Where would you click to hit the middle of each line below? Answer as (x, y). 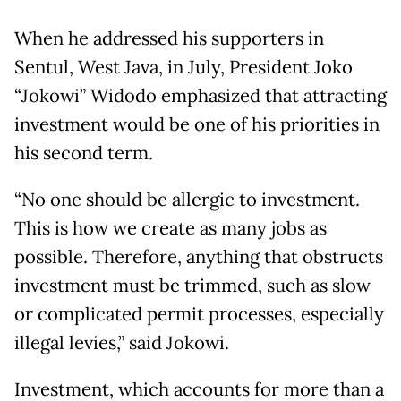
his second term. (84, 153)
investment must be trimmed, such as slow (192, 285)
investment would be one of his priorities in (197, 124)
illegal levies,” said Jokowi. (122, 342)
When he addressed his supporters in (169, 38)
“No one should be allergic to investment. (187, 199)
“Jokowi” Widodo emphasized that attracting (200, 95)
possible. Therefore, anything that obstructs (199, 256)
